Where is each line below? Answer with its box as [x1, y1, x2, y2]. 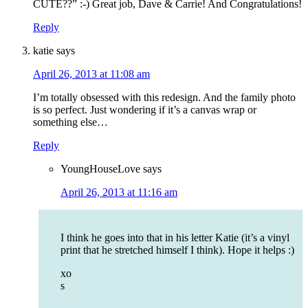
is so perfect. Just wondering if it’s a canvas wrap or [33, 104, 256, 116]
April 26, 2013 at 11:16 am [60, 186, 177, 199]
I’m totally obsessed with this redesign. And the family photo [33, 91, 296, 104]
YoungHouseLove [60, 163, 140, 175]
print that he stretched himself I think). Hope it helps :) [60, 244, 294, 256]
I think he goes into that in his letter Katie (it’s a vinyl [60, 232, 289, 244]
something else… [33, 116, 108, 129]
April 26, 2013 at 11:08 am [33, 68, 150, 80]
